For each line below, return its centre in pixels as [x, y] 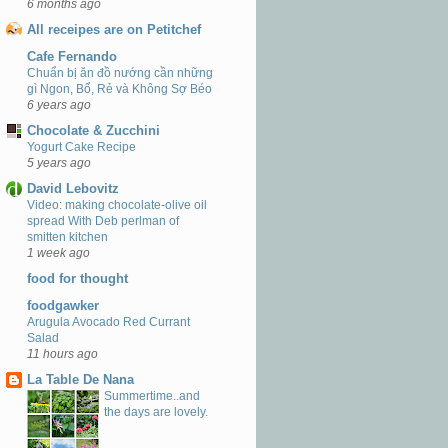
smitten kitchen [67, 237]
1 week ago [58, 253]
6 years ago [59, 104]
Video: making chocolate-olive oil [117, 205]
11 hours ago [62, 353]
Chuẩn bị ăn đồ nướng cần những [120, 72]
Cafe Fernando [72, 56]
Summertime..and [152, 395]
